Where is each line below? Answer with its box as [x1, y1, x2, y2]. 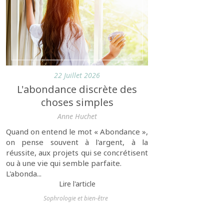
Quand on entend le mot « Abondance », [6, 126, 148, 136]
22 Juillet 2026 [54, 70, 100, 80]
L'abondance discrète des [17, 82, 137, 96]
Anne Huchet [57, 111, 97, 121]
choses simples [40, 95, 113, 109]
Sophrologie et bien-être [43, 193, 108, 202]
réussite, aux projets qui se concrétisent [6, 147, 148, 157]
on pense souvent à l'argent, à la [6, 136, 148, 147]
